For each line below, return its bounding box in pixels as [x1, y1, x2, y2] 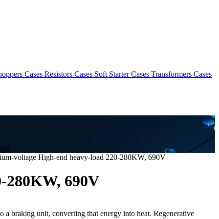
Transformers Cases [151, 69, 212, 78]
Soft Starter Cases [94, 69, 149, 78]
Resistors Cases [44, 69, 92, 78]
